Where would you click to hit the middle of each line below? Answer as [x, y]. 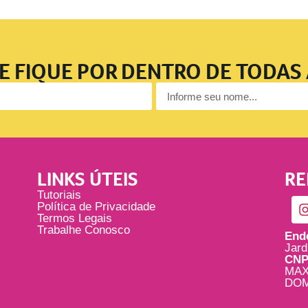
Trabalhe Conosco [84, 230]
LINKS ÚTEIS [88, 179]
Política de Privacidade [96, 207]
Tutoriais [59, 195]
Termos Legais [75, 219]
